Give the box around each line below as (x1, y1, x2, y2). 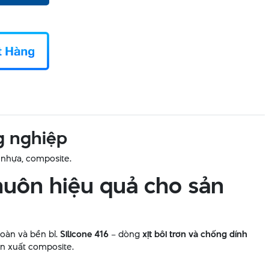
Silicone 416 (60, 228, 109, 241)
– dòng (109, 228, 142, 241)
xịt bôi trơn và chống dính (142, 228, 247, 241)
